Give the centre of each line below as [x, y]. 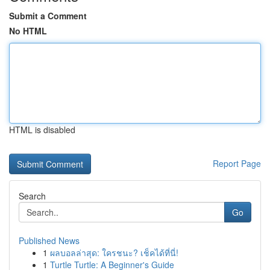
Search [32, 196]
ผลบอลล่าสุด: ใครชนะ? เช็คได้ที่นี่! [114, 253]
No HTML [28, 31]
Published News [49, 240]
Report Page [237, 163]
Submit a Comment [48, 16]
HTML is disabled [42, 130]
